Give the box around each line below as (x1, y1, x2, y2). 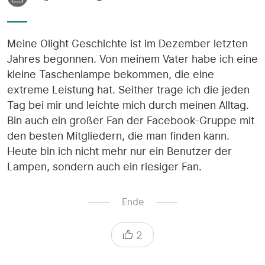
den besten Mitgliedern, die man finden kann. (7, 130, 230, 143)
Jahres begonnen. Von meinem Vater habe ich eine (7, 53, 258, 66)
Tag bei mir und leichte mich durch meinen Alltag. (7, 99, 249, 112)
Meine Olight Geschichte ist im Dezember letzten (7, 37, 248, 50)
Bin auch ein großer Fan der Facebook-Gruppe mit (7, 114, 254, 127)
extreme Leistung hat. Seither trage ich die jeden (7, 83, 250, 96)
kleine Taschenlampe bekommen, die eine (7, 68, 214, 81)
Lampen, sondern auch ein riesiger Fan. (7, 160, 202, 173)
